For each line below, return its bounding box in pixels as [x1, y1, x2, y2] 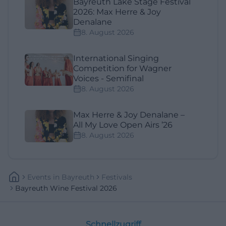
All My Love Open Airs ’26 [73, 120, 173, 130]
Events [27, 172, 51, 182]
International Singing [73, 53, 159, 63]
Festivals [101, 172, 132, 182]
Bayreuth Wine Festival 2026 [15, 183, 117, 193]
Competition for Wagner [73, 63, 172, 73]
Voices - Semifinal [73, 73, 144, 83]
